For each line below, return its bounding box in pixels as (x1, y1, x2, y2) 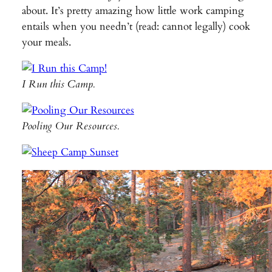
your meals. (21, 35, 71, 50)
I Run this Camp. (21, 76, 95, 91)
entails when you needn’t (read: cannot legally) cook (21, 19, 250, 34)
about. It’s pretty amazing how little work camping (21, 4, 244, 18)
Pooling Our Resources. (21, 118, 119, 133)
